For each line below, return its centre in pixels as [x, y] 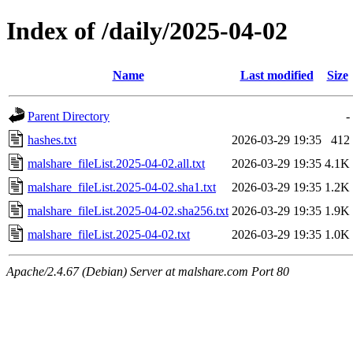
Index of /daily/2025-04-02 [147, 31]
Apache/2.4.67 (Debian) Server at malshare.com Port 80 [148, 271]
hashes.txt [52, 139]
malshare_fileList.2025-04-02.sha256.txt [128, 210]
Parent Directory [69, 116]
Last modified [277, 75]
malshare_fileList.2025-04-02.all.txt [116, 163]
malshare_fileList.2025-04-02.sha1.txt [122, 187]
